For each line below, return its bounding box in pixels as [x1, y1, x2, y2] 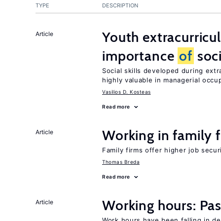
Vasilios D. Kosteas [102, 89, 151, 95]
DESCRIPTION [102, 2, 138, 9]
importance [102, 47, 178, 64]
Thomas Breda [102, 159, 140, 165]
